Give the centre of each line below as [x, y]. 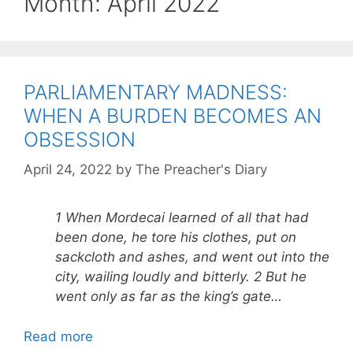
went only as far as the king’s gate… [171, 297]
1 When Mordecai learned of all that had [182, 218]
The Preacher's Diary [201, 170]
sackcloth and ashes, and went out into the [192, 257]
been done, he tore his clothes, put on [176, 238]
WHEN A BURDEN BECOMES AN [173, 115]
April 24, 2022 [68, 170]
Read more [58, 336]
